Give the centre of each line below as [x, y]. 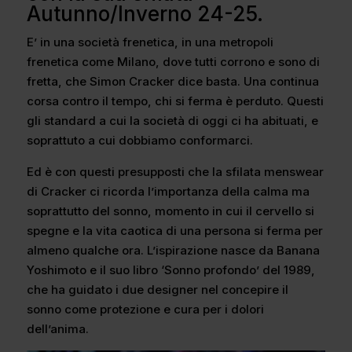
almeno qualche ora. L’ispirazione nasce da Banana [173, 251]
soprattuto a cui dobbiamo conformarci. [139, 141]
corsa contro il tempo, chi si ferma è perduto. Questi [175, 101]
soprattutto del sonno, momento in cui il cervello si [170, 211]
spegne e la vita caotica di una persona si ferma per [174, 231]
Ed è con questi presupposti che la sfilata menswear [175, 172]
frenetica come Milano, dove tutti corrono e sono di [173, 62]
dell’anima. [57, 329]
